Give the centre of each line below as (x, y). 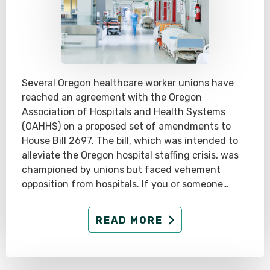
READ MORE (129, 220)
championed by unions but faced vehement (121, 170)
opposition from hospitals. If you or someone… (125, 184)
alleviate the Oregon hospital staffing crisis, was (130, 155)
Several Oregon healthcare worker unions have (128, 83)
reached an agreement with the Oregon (112, 98)
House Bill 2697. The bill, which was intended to (130, 141)
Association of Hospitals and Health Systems (124, 112)
